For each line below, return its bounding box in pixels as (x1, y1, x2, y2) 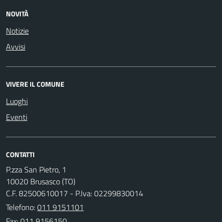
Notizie (6, 24, 29, 37)
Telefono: (6, 201, 37, 213)
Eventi (6, 111, 27, 123)
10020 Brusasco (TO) (6, 175, 75, 187)
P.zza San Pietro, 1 (6, 163, 66, 175)
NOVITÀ (6, 8, 28, 19)
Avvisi (6, 40, 25, 53)
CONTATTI (6, 149, 35, 160)
